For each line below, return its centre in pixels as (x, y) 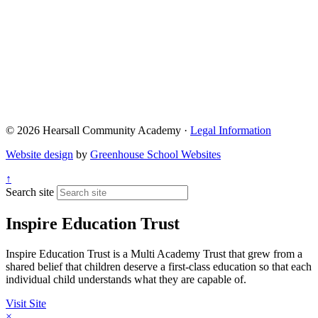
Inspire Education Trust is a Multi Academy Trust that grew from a (154, 254)
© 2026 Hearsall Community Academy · (98, 131)
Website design (39, 155)
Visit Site (26, 303)
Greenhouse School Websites (155, 155)
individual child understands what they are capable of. (126, 279)
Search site (30, 192)
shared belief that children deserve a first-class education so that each (159, 267)
